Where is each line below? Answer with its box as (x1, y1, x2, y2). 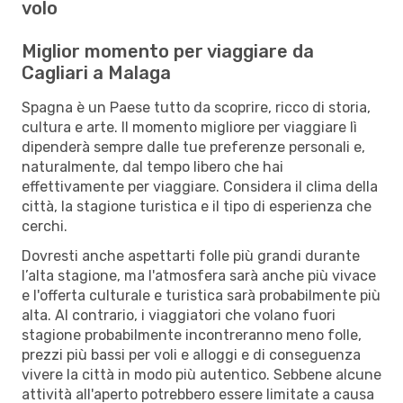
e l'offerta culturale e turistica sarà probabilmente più (22, 286, 381, 304)
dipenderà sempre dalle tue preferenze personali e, (22, 138, 365, 156)
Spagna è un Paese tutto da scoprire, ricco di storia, (22, 98, 371, 116)
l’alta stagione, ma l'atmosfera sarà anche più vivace (22, 266, 376, 284)
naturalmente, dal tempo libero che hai (22, 157, 283, 175)
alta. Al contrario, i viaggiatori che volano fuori (22, 306, 336, 324)
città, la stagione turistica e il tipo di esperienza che (22, 197, 372, 215)
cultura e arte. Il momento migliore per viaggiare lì (22, 118, 357, 136)
